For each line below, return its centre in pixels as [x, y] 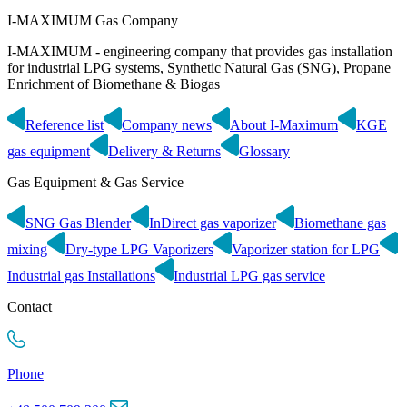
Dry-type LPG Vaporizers [139, 249]
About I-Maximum [284, 124]
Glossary [264, 151]
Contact [30, 306]
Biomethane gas [340, 223]
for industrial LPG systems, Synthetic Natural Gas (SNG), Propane [199, 67]
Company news [167, 124]
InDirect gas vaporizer [213, 223]
